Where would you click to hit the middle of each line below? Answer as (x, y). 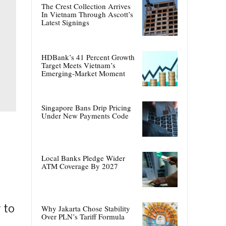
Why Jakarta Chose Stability (86, 209)
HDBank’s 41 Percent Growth (88, 57)
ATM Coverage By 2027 (80, 166)
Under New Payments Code (85, 115)
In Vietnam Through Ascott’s (87, 14)
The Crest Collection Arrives (86, 6)
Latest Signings (65, 22)
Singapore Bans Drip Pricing (86, 107)
